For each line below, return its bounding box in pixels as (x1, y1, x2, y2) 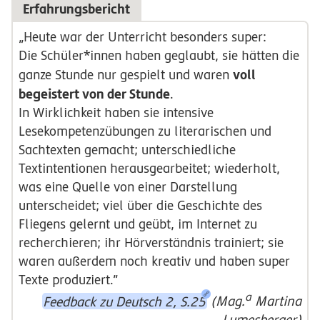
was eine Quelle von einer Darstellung (18, 179, 237, 195)
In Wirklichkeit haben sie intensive (18, 105, 214, 121)
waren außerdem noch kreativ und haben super (18, 254, 290, 269)
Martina (251, 294, 302, 309)
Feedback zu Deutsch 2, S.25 (43, 294, 206, 309)
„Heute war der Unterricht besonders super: (18, 29, 266, 45)
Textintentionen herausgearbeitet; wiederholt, (18, 161, 280, 176)
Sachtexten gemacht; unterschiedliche (18, 142, 236, 158)
